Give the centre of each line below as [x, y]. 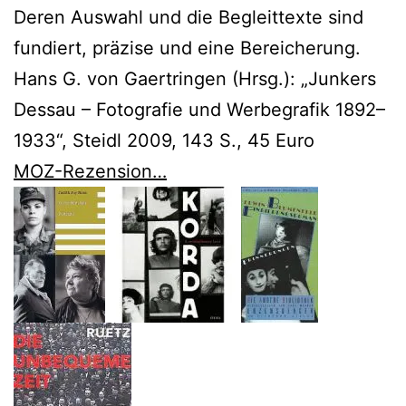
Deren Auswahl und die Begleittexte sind [188, 17]
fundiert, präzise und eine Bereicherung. [187, 48]
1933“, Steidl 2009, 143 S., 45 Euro [164, 140]
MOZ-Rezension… [90, 171]
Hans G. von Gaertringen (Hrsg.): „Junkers [195, 78]
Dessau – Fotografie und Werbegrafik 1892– [199, 109]
